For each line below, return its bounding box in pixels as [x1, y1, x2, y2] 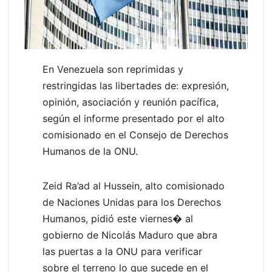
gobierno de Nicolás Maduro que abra [42, 229, 217, 242]
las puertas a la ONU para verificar [42, 245, 202, 258]
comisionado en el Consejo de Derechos [42, 129, 228, 141]
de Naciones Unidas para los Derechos [42, 196, 221, 209]
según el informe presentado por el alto [42, 112, 225, 125]
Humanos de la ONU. [42, 145, 138, 158]
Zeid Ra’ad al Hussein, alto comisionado [42, 180, 225, 192]
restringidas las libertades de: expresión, [42, 80, 229, 92]
